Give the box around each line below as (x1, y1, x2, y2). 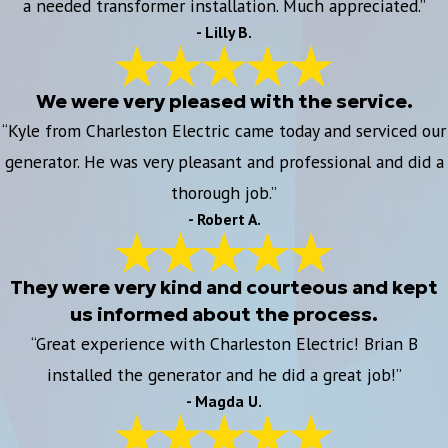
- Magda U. (186, 391, 262, 412)
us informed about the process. (70, 302, 378, 327)
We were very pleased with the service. (35, 88, 413, 113)
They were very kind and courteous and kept (10, 275, 438, 300)
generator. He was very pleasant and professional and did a (4, 149, 444, 173)
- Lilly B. (196, 22, 252, 43)
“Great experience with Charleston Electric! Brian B (30, 332, 418, 356)
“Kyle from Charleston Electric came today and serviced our (2, 118, 446, 142)
